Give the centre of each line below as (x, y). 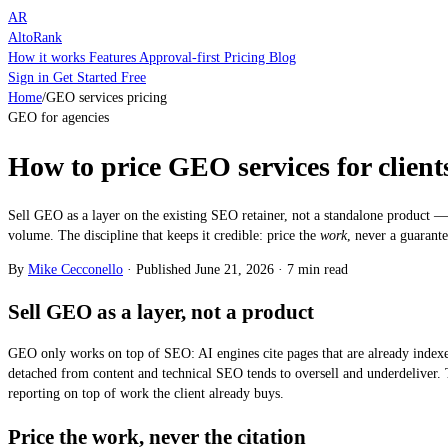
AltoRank (35, 37)
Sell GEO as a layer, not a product (161, 311)
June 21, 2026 (234, 269)
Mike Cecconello (75, 269)
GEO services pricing (106, 97)
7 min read (317, 269)
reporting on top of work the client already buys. (146, 394)
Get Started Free (99, 77)
